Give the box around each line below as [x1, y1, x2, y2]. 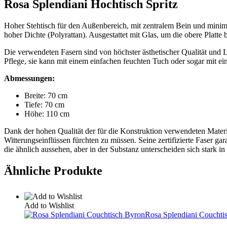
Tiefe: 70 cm [24, 100, 64, 109]
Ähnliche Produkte [4, 164, 102, 178]
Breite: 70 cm [24, 91, 67, 100]
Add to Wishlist [24, 201, 74, 210]
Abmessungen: [4, 74, 55, 83]
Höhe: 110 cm [24, 109, 69, 119]
